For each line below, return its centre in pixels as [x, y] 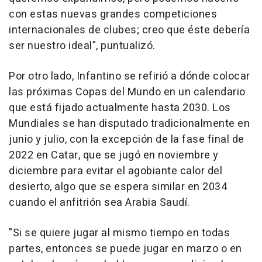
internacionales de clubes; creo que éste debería [129, 30]
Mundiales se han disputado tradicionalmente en [129, 124]
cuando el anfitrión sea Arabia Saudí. [99, 203]
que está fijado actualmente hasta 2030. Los [120, 108]
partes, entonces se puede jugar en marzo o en [125, 249]
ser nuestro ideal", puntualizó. [82, 46]
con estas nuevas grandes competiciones [113, 15]
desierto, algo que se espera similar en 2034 [118, 187]
